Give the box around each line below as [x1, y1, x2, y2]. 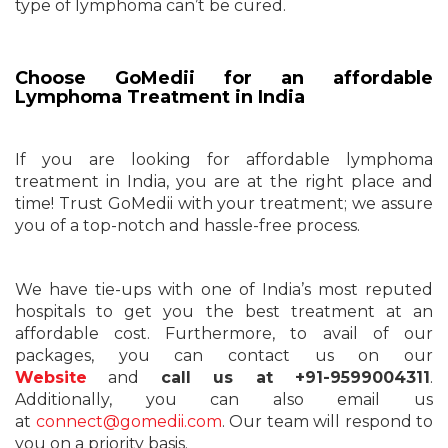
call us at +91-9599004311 [160, 367, 431, 387]
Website [15, 367, 87, 387]
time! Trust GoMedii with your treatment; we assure [15, 193, 433, 213]
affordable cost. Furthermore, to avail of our [15, 323, 433, 343]
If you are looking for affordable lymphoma [15, 149, 433, 169]
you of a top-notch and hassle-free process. [15, 215, 360, 235]
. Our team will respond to [221, 411, 433, 431]
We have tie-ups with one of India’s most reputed [15, 279, 433, 299]
